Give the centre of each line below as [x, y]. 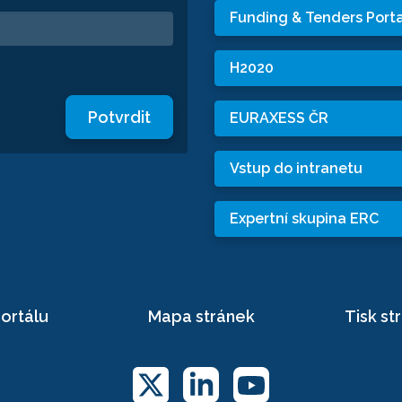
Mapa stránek [201, 316]
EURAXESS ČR [279, 118]
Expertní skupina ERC [304, 218]
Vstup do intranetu [296, 168]
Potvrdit [119, 117]
